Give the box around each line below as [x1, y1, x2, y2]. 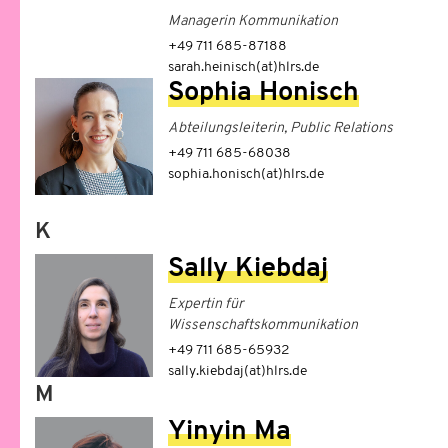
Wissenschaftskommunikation [167, 318, 358, 334]
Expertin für [167, 297, 243, 313]
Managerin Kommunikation [167, 13, 338, 29]
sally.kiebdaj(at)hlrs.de [167, 364, 307, 380]
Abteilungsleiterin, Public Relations [167, 120, 393, 136]
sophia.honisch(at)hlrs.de [167, 166, 324, 182]
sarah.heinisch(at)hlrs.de [167, 59, 319, 75]
